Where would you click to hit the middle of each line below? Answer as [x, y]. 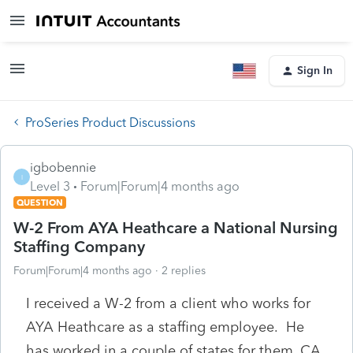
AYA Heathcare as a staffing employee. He [165, 327]
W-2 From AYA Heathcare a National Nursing [176, 227]
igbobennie [63, 167]
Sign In [315, 71]
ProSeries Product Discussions [110, 122]
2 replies [184, 270]
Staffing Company [79, 246]
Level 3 [50, 186]
